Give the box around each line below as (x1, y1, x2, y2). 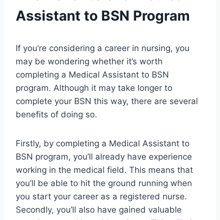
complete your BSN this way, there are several (16, 96, 198, 107)
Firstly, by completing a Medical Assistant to (16, 138, 190, 149)
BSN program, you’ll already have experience (16, 152, 192, 162)
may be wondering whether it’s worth (16, 56, 163, 67)
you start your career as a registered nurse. (16, 192, 187, 202)
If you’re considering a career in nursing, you (16, 43, 190, 54)
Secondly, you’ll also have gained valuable (16, 205, 182, 215)
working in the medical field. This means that (16, 165, 193, 175)
